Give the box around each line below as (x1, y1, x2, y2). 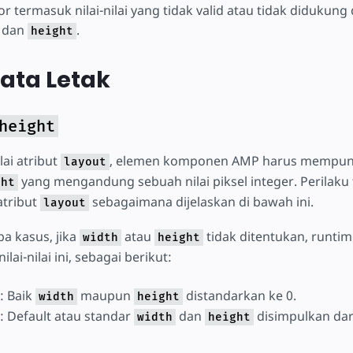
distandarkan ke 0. (182, 286, 296, 304)
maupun (76, 286, 134, 304)
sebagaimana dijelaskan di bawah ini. (88, 192, 314, 210)
